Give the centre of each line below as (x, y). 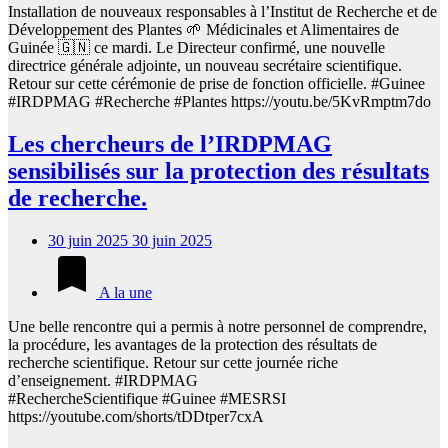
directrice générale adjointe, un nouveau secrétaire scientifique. (205, 66)
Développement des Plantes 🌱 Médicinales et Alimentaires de (203, 30)
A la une (124, 293)
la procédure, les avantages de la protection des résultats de (192, 345)
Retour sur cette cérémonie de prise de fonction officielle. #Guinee (216, 84)
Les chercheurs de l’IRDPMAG (170, 144)
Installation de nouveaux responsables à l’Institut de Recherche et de (222, 12)
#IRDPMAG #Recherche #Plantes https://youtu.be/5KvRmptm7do (219, 102)
